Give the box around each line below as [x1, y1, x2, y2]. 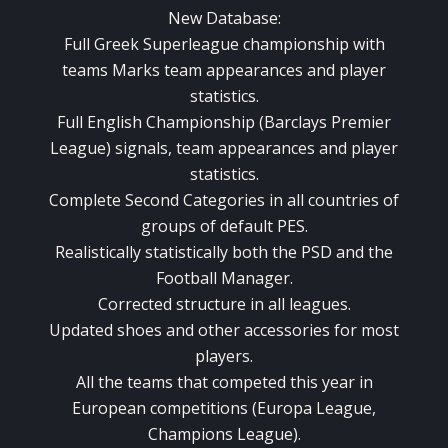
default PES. [219, 215, 308, 238]
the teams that [97, 371, 208, 394]
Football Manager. [155, 267, 293, 290]
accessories [244, 319, 330, 342]
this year [289, 371, 355, 394]
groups [140, 215, 196, 238]
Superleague [142, 33, 239, 56]
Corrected [97, 293, 172, 316]
